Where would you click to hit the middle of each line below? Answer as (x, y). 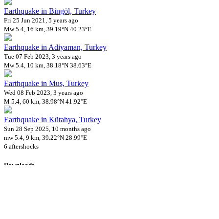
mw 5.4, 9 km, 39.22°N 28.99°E (45, 138)
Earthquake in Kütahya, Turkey (53, 120)
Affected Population (38, 197)
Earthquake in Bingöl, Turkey (50, 11)
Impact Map (38, 186)
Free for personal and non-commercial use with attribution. (95, 207)
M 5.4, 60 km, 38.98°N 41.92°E (45, 102)
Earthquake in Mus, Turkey (46, 84)
